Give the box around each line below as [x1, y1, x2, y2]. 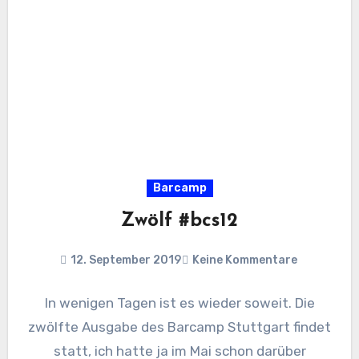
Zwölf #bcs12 [121, 212, 238, 232]
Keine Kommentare [192, 253, 297, 268]
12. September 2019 [70, 253, 181, 268]
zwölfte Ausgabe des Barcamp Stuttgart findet [28, 319, 331, 336]
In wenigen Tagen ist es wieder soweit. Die [44, 295, 315, 312]
